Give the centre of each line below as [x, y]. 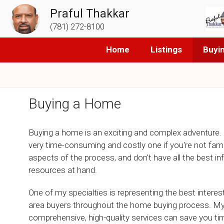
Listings [166, 49]
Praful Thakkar [90, 13]
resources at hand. [63, 170]
